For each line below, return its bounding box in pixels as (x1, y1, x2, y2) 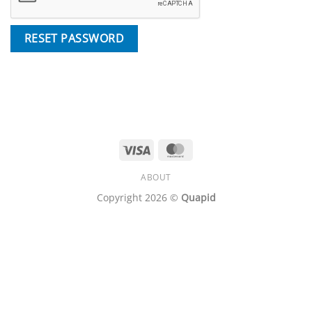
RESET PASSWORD (24, 30, 125, 46)
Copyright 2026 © (96, 191, 181, 205)
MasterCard (189, 141, 244, 155)
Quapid (180, 191, 216, 205)
